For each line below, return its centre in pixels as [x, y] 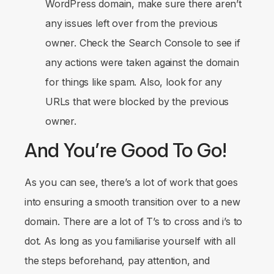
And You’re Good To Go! [126, 150]
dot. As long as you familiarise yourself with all [130, 241]
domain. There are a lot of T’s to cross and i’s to [134, 221]
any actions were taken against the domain [142, 62]
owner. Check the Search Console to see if [143, 43]
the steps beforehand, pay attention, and [117, 260]
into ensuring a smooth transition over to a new [132, 202]
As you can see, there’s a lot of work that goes [131, 182]
